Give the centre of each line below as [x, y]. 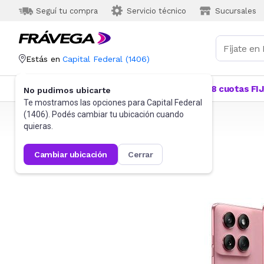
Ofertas [180, 89]
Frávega [32, 119]
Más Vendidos [123, 89]
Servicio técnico [156, 11]
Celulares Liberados [137, 119]
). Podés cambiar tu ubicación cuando [115, 114]
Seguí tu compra [67, 11]
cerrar [143, 154]
